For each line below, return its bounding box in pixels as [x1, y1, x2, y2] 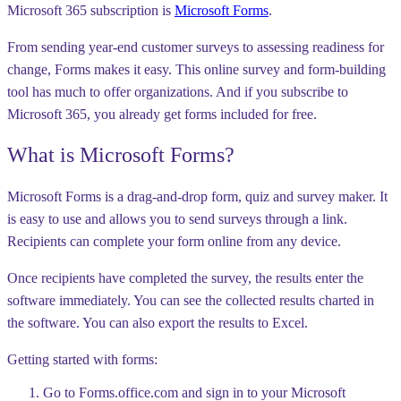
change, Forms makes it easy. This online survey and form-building [7, 61, 386, 77]
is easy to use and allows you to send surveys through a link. [7, 210, 347, 226]
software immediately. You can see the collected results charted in [7, 292, 374, 308]
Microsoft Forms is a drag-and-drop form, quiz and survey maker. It [7, 188, 388, 204]
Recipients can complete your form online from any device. [7, 233, 341, 249]
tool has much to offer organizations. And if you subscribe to [7, 83, 348, 99]
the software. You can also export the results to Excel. [7, 314, 308, 330]
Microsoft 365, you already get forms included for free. [7, 106, 317, 122]
